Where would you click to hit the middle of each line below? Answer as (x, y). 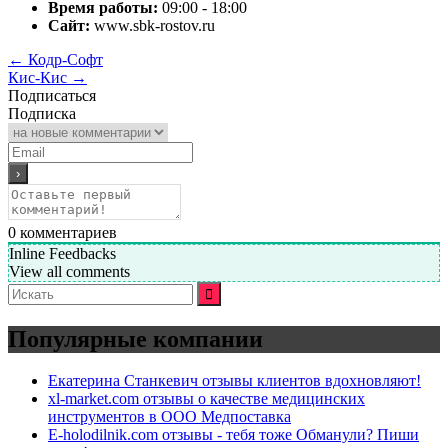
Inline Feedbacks (62, 253)
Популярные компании (135, 338)
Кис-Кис (39, 77)
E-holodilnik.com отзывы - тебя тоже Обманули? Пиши (233, 435)
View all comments (69, 271)
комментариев (66, 232)
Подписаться (52, 95)
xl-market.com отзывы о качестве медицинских (206, 399)
